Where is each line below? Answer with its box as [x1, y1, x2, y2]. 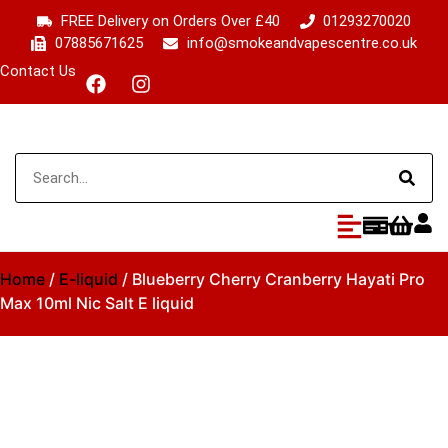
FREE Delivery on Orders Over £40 [60, 12, 280, 30]
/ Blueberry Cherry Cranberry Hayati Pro [118, 269, 425, 289]
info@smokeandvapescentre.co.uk [186, 34, 417, 52]
